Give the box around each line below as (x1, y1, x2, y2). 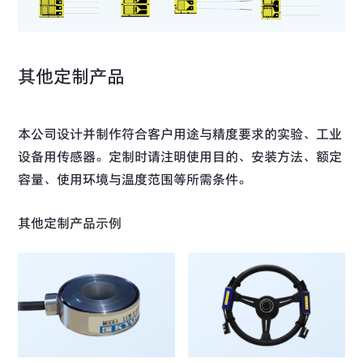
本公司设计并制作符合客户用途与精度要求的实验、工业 (18, 127, 343, 143)
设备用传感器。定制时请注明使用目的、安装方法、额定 (18, 150, 343, 165)
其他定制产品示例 (18, 216, 122, 232)
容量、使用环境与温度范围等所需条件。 (18, 173, 252, 188)
